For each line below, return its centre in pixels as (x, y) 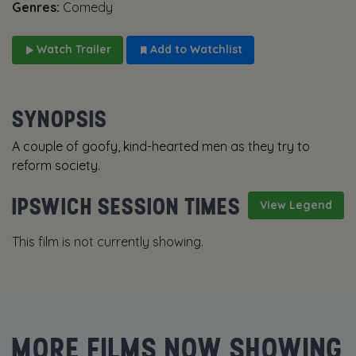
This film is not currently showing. (108, 242)
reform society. (56, 166)
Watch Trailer (72, 50)
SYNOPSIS (60, 119)
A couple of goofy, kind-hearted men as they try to (161, 147)
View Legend (296, 205)
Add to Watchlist (195, 50)
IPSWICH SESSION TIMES (126, 206)
